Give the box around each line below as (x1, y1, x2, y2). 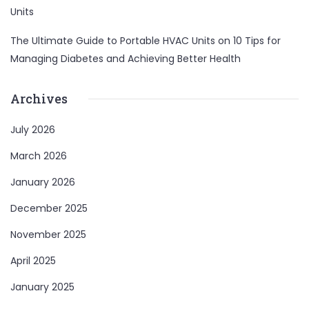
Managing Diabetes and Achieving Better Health (10, 52, 241, 66)
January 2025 (10, 280, 74, 294)
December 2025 (10, 201, 88, 215)
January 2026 (10, 175, 75, 189)
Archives (10, 90, 68, 107)
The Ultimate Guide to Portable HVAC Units (10, 34, 215, 48)
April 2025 (10, 254, 56, 268)
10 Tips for (233, 34, 281, 48)
